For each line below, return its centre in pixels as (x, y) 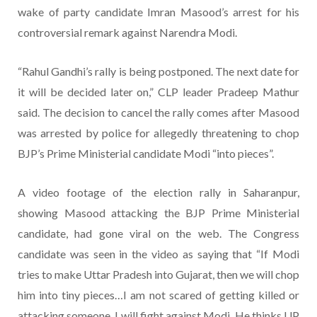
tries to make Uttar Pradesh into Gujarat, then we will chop (158, 274)
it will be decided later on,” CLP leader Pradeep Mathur (158, 91)
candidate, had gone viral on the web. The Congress (158, 233)
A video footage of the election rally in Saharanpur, (158, 192)
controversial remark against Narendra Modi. (127, 32)
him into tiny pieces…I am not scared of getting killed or (158, 294)
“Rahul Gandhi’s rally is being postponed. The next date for (158, 71)
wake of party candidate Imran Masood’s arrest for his (158, 11)
